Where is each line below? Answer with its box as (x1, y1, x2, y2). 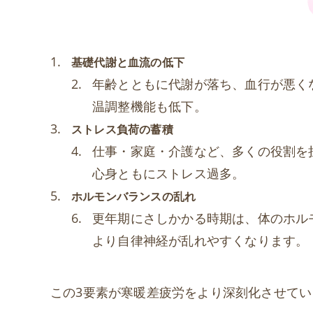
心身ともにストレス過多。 (92, 164, 245, 182)
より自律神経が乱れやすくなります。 (92, 231, 309, 249)
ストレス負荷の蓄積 (71, 121, 173, 137)
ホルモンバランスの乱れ (71, 188, 196, 204)
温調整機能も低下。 (92, 97, 207, 115)
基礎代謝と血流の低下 (71, 54, 184, 70)
